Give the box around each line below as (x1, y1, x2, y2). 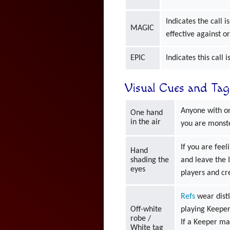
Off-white (130, 205, 162, 214)
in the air (130, 118, 161, 126)
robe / (130, 214, 151, 223)
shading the (130, 156, 169, 164)
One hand (130, 108, 163, 117)
